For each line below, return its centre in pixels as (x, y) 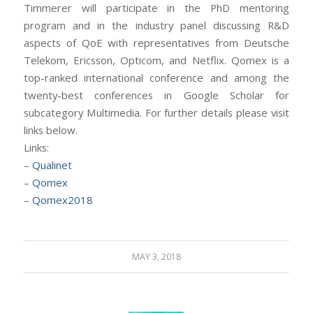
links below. (50, 130)
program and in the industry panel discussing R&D (156, 26)
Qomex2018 (62, 200)
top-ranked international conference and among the (156, 78)
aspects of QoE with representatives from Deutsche (156, 43)
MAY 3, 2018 (156, 257)
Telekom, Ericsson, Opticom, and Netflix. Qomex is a (156, 60)
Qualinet (52, 165)
